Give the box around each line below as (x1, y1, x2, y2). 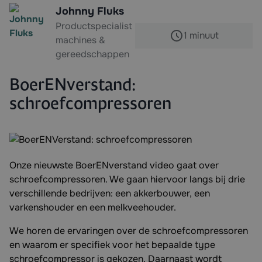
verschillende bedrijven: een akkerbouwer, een (9, 187, 210, 199)
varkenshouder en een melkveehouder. (9, 201, 176, 213)
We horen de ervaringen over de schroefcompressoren (9, 225, 248, 237)
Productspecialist (56, 20, 132, 32)
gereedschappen (56, 48, 129, 60)
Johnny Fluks (56, 5, 124, 18)
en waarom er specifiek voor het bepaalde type (9, 239, 215, 251)
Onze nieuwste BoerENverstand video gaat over (9, 159, 219, 171)
